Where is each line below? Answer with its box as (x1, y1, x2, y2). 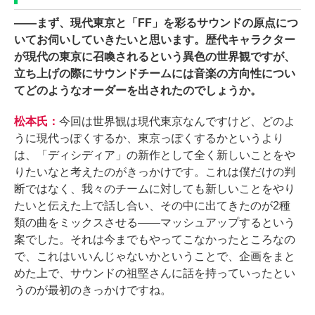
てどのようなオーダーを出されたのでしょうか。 (14, 84, 262, 96)
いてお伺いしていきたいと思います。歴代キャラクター (14, 33, 295, 46)
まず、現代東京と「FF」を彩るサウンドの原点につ (36, 16, 298, 29)
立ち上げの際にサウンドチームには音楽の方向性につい (14, 67, 295, 79)
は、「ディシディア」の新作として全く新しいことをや (14, 148, 295, 161)
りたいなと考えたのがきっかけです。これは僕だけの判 (14, 165, 295, 178)
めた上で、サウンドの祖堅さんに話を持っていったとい (14, 266, 295, 279)
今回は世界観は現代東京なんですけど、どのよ (58, 115, 295, 127)
